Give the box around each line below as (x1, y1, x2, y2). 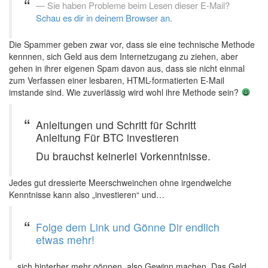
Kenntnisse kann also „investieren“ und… (9, 188, 165, 200)
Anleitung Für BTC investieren (36, 130, 179, 145)
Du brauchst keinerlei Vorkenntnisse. (36, 148, 211, 163)
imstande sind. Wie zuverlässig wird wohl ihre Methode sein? (9, 86, 241, 98)
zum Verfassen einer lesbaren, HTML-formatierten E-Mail (9, 74, 224, 86)
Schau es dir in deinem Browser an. (36, 11, 172, 24)
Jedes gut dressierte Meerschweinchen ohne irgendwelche (9, 176, 232, 188)
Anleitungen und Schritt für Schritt (36, 117, 196, 132)
